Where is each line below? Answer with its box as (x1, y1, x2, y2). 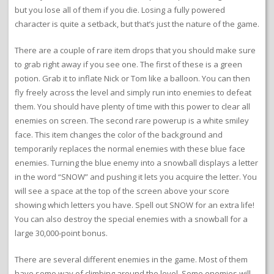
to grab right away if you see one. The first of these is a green (15, 58, 242, 70)
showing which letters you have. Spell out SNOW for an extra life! (15, 199, 254, 210)
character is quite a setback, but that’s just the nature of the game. (15, 18, 259, 29)
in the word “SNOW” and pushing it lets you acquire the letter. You (15, 171, 257, 182)
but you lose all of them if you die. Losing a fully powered (15, 4, 225, 15)
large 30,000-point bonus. (15, 227, 108, 239)
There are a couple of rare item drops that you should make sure (15, 44, 256, 56)
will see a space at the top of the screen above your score (15, 185, 229, 196)
